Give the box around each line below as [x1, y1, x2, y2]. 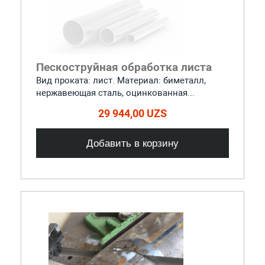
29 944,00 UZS [98, 106, 167, 119]
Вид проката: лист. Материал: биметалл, [35, 75, 206, 86]
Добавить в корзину [86, 137, 179, 149]
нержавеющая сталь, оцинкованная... [35, 87, 195, 98]
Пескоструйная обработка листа [35, 60, 212, 74]
